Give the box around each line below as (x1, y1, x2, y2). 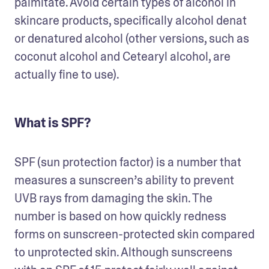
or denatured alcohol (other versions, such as (14, 30, 249, 46)
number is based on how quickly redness (14, 208, 226, 224)
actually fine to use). (14, 66, 121, 82)
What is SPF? (14, 114, 91, 131)
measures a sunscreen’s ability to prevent (14, 172, 234, 188)
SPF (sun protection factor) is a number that (14, 154, 241, 170)
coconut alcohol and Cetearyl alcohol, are (14, 48, 231, 64)
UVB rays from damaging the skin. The (14, 190, 213, 206)
